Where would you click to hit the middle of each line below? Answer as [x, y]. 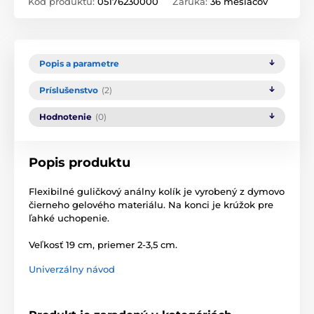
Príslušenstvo [69, 90]
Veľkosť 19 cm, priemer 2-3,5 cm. [103, 244]
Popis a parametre [79, 63]
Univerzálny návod [72, 269]
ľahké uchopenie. [69, 218]
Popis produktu [80, 162]
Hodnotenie [66, 116]
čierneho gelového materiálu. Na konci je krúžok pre [151, 204]
